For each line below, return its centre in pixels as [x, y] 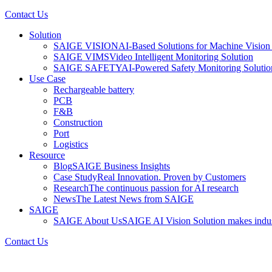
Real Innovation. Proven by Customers [172, 177]
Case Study [75, 177]
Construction [78, 122]
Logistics [71, 144]
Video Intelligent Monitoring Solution [181, 57]
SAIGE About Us [88, 221]
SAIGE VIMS [81, 57]
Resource [47, 155]
